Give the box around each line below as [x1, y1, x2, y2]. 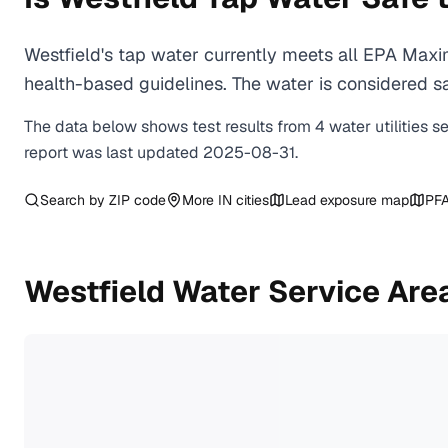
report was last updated [24, 142, 203, 163]
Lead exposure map [285, 191, 409, 209]
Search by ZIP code [40, 191, 166, 209]
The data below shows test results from [24, 116, 315, 137]
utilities [375, 116, 428, 137]
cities [232, 191, 269, 209]
